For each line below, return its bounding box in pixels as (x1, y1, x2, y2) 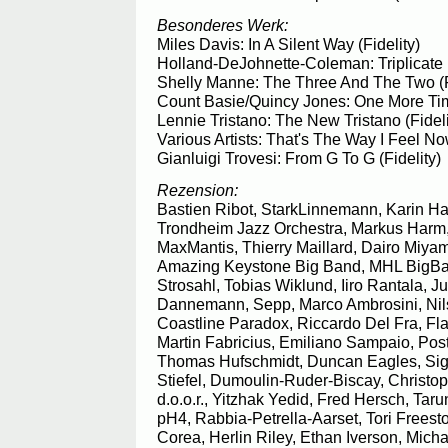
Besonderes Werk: (157, 16, 288, 35)
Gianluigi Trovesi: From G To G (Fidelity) (157, 149, 441, 168)
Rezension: (157, 181, 238, 200)
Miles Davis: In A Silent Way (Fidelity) (157, 35, 420, 54)
